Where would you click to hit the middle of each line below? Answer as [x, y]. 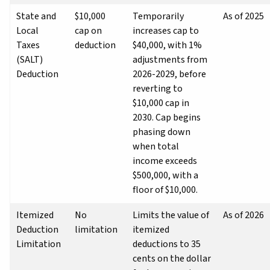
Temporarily [158, 16]
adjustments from [170, 59]
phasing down [162, 132]
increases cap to [166, 30]
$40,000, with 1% [167, 45]
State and [36, 16]
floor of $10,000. [165, 190]
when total [156, 146]
